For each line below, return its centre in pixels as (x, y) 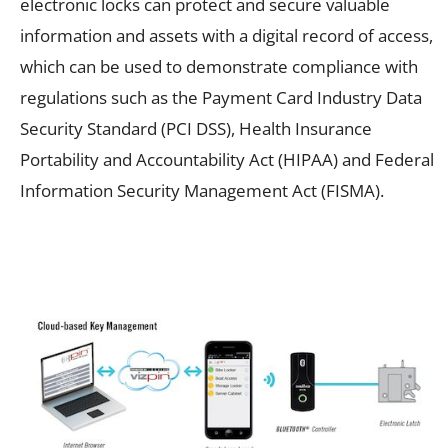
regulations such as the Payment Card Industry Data (221, 97)
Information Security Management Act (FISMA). (202, 190)
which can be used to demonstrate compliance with (219, 66)
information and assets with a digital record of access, (226, 35)
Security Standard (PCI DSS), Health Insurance (196, 128)
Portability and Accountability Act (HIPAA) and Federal (227, 159)
